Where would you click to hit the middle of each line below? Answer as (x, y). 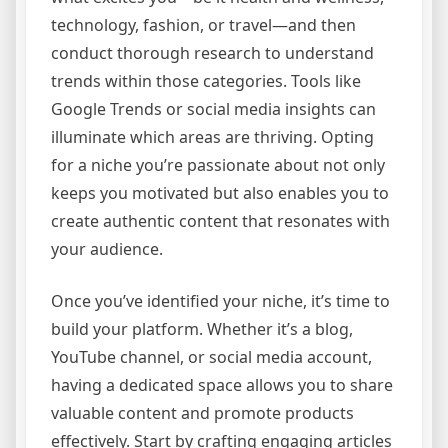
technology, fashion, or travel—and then (203, 25)
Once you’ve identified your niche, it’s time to (220, 301)
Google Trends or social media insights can (213, 109)
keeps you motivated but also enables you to (220, 193)
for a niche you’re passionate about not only (218, 165)
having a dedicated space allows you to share (222, 385)
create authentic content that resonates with (220, 221)
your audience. (107, 249)
